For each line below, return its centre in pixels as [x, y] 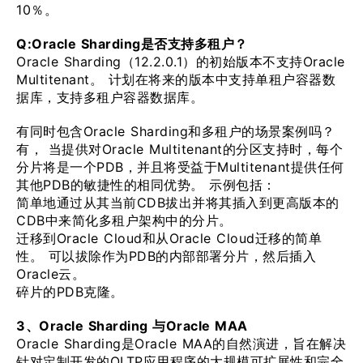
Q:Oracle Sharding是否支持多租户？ [132, 44]
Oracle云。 [51, 274]
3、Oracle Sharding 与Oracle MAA [132, 326]
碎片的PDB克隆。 [70, 292]
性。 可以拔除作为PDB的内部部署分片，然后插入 [166, 256]
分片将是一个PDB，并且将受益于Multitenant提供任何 [180, 167]
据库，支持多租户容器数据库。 [110, 97]
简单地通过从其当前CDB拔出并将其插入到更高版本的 [178, 203]
